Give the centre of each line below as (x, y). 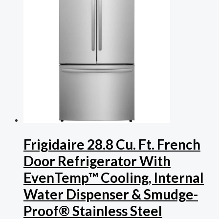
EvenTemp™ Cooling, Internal (114, 177)
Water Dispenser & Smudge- (111, 194)
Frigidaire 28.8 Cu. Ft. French (112, 144)
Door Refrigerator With (97, 161)
